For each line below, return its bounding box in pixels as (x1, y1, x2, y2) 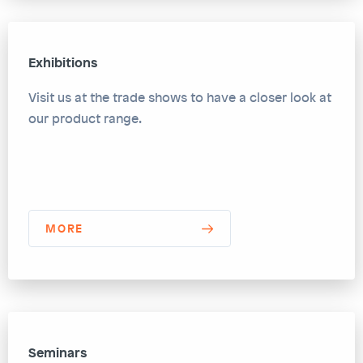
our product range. (28, 109, 142, 127)
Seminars (28, 342, 87, 361)
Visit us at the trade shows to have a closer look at (28, 88, 331, 106)
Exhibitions (28, 52, 97, 71)
